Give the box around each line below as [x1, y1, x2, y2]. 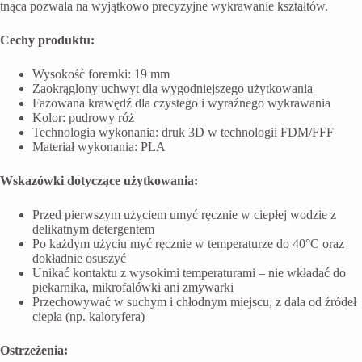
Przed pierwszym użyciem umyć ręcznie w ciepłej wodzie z [32, 207, 336, 221]
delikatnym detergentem [32, 221, 154, 236]
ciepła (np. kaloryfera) [32, 309, 145, 323]
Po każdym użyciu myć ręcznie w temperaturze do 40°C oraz [32, 236, 344, 250]
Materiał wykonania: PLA [32, 139, 166, 154]
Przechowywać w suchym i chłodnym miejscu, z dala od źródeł [32, 294, 356, 309]
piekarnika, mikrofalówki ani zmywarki [32, 280, 234, 294]
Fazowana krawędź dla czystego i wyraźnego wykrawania [32, 95, 330, 110]
